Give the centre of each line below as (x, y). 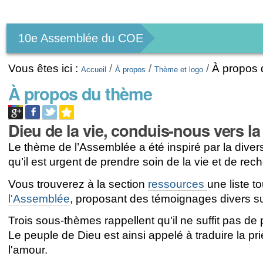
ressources (178, 184)
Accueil (94, 70)
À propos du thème (80, 93)
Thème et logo (179, 70)
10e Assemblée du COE (81, 38)
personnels (47, 27)
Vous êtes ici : (43, 68)
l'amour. (28, 250)
